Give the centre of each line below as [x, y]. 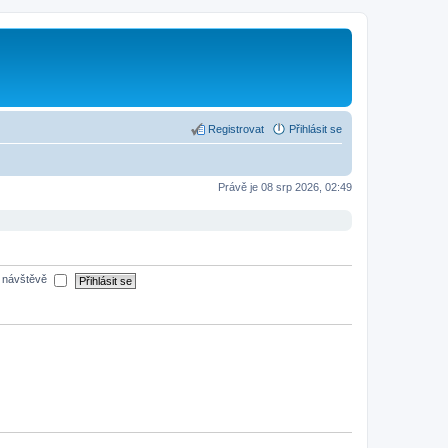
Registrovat [236, 128]
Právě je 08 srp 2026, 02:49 [285, 186]
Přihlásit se [315, 128]
